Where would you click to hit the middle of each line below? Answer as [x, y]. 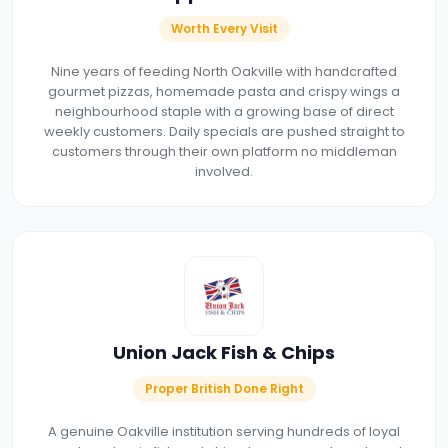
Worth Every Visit [224, 28]
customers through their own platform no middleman [224, 151]
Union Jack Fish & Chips [224, 352]
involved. [224, 171]
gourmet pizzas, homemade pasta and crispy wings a [224, 91]
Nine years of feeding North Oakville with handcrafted [224, 71]
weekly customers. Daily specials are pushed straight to [224, 131]
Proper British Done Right [224, 388]
